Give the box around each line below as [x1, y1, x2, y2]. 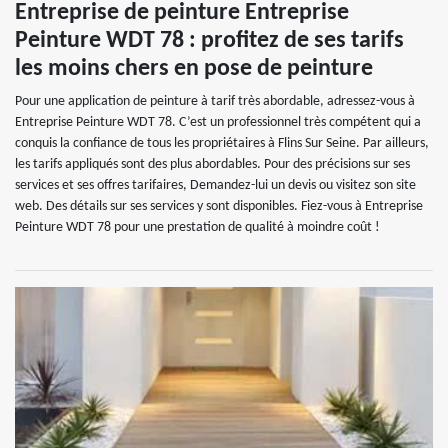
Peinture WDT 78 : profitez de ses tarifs [15, 29, 404, 53]
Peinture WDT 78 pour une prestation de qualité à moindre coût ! [15, 220, 380, 235]
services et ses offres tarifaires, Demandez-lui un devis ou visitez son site [15, 178, 416, 193]
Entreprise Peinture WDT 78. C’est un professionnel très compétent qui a [15, 115, 421, 130]
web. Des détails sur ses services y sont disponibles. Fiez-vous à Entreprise [15, 199, 423, 214]
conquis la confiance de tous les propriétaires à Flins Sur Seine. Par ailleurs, [15, 136, 429, 151]
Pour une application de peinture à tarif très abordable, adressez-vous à [15, 94, 415, 109]
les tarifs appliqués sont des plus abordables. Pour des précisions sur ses [15, 157, 410, 172]
